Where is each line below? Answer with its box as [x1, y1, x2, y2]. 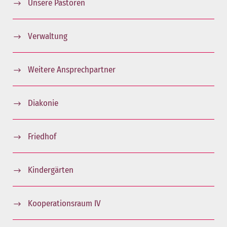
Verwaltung [28, 31, 67, 42]
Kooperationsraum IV [28, 198, 101, 209]
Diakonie [28, 98, 58, 108]
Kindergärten [28, 165, 73, 175]
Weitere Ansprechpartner [28, 64, 116, 75]
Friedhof [28, 131, 56, 142]
